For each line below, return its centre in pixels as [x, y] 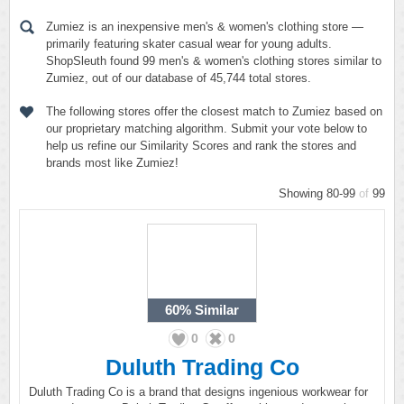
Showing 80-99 [319, 193]
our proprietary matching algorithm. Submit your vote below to [207, 129]
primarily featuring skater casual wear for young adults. [189, 44]
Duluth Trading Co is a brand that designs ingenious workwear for [198, 392]
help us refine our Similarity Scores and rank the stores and [201, 146]
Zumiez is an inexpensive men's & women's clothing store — [205, 27]
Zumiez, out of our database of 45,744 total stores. [179, 78]
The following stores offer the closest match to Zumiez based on [214, 111]
